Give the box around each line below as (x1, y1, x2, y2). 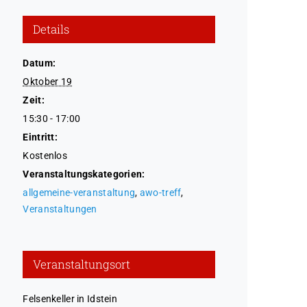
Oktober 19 (23, 75, 73, 87)
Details (33, 21, 70, 37)
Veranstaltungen (23, 203, 97, 214)
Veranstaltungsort (33, 256, 131, 272)
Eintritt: (23, 131, 58, 143)
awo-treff (139, 186, 182, 198)
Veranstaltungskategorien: (23, 168, 145, 180)
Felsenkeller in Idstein (23, 293, 117, 304)
